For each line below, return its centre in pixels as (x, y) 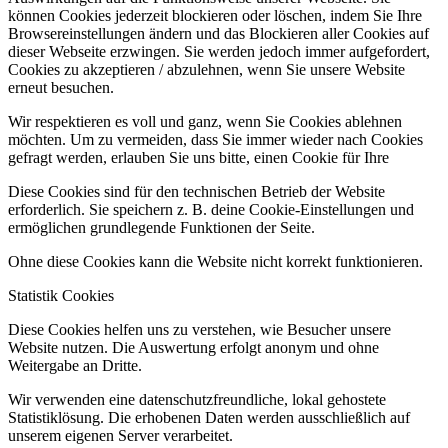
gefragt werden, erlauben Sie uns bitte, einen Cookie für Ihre (198, 157)
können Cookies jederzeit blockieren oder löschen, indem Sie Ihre (215, 15)
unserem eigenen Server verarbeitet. (120, 435)
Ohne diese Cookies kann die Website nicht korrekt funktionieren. (215, 261)
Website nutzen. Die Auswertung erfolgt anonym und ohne (193, 347)
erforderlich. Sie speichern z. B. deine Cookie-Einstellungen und (211, 209)
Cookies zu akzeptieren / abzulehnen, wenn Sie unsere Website (206, 69)
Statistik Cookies (61, 295)
